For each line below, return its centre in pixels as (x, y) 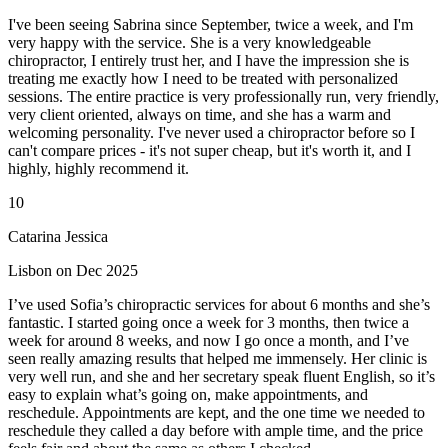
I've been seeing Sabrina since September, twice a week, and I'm (210, 25)
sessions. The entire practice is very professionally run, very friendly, (223, 97)
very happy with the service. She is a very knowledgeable (189, 43)
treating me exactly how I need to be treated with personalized (203, 79)
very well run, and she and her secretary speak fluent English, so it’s (221, 377)
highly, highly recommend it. (98, 169)
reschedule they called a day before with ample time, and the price (215, 431)
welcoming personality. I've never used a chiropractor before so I (211, 133)
